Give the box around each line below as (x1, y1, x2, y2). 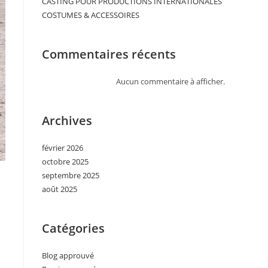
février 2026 (42, 142, 83, 153)
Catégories (42, 220, 105, 236)
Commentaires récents (42, 46, 176, 62)
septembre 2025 (42, 170, 99, 181)
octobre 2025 (42, 156, 89, 167)
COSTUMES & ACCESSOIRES (42, 10, 139, 20)
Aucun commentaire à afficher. (116, 76, 225, 87)
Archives (42, 112, 92, 129)
